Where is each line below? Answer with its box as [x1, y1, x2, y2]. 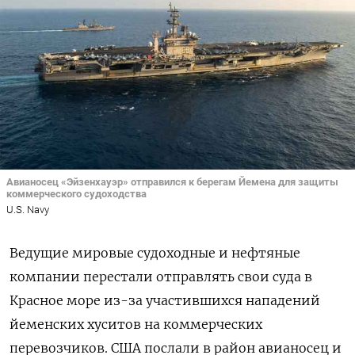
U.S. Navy [6, 204, 49, 216]
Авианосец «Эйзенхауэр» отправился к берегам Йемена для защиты [6, 175, 338, 188]
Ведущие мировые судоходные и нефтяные [10, 245, 300, 261]
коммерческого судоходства [6, 187, 147, 200]
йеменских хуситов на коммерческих [10, 316, 262, 333]
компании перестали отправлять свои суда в [10, 269, 312, 285]
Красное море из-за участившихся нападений [10, 292, 320, 309]
